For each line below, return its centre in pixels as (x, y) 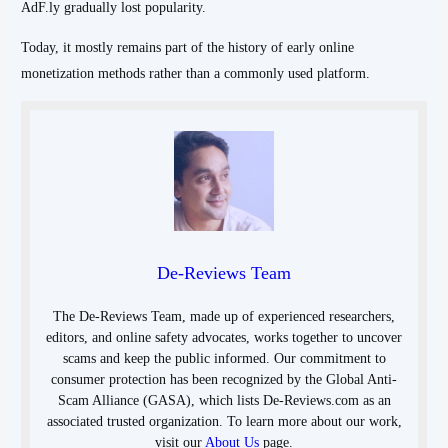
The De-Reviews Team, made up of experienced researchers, (224, 316)
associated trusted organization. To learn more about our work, (224, 421)
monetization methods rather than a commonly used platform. (196, 73)
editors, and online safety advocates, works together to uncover (224, 337)
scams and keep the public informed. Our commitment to (224, 358)
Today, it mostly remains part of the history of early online (188, 47)
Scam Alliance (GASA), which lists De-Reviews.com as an (224, 400)
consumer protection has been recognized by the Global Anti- (224, 379)
